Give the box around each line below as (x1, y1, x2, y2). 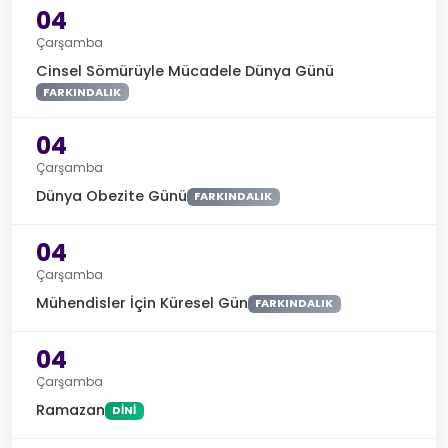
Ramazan (36, 400, 105, 421)
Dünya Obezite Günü (36, 186, 187, 207)
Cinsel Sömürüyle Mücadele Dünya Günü (36, 60, 334, 81)
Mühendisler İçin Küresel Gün (36, 293, 248, 314)
